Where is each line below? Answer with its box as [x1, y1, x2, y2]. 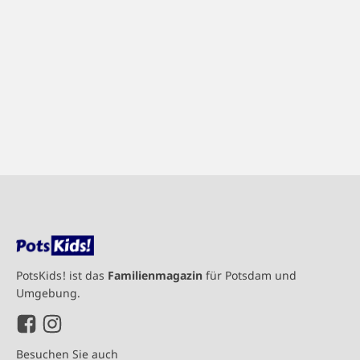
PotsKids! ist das [16, 268, 108, 284]
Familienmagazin [108, 268, 202, 284]
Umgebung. [16, 285, 80, 301]
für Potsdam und [202, 268, 297, 284]
